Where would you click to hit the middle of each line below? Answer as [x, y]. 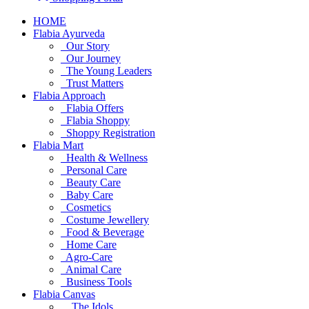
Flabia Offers [92, 108]
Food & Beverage [102, 232]
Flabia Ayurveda [69, 33]
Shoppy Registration [108, 133]
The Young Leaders [106, 71]
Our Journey [91, 58]
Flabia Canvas [64, 294]
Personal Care [94, 170]
